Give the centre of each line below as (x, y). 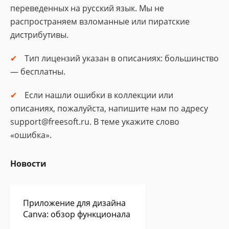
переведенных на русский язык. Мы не (87, 8)
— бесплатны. (38, 72)
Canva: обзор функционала (77, 214)
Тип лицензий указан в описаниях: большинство (122, 58)
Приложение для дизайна (74, 203)
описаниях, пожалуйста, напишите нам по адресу (109, 108)
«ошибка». (31, 135)
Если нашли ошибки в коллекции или (99, 95)
